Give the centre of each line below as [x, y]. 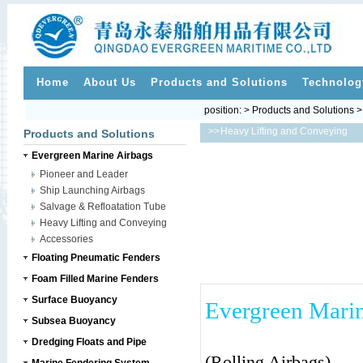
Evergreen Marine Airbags [92, 156]
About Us [109, 82]
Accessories [66, 239]
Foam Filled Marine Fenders [95, 279]
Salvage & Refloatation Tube [102, 207]
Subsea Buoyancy [73, 321]
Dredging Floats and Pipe [89, 342]
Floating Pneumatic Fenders [96, 258]
